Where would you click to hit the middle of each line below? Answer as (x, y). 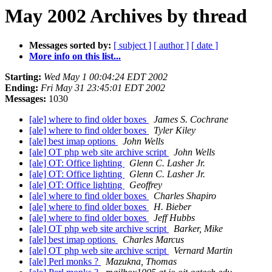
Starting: (23, 77)
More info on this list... (75, 56)
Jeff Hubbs (174, 218)
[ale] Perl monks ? (65, 262)
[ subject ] (132, 46)
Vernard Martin (203, 251)
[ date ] (205, 46)
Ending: (22, 88)
